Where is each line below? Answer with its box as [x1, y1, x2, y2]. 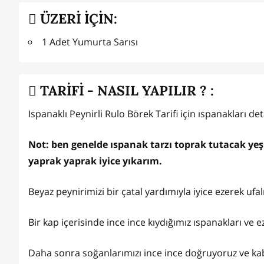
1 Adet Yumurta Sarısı [42, 35, 138, 49]
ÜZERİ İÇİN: [37, 9, 117, 27]
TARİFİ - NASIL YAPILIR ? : [37, 81, 214, 99]
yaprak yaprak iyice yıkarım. [28, 154, 162, 168]
